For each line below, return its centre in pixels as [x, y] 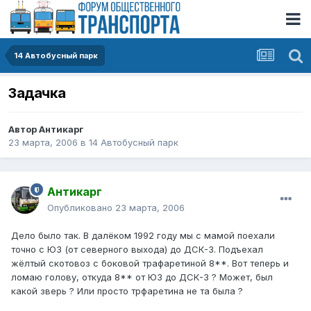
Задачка [37, 93]
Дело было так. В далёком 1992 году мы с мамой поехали [143, 236]
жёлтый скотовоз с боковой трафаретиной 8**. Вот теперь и [150, 263]
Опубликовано [81, 208]
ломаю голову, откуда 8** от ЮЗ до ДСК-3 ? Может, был [142, 277]
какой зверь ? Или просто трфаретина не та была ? [127, 291]
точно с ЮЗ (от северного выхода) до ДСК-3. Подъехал [137, 250]
